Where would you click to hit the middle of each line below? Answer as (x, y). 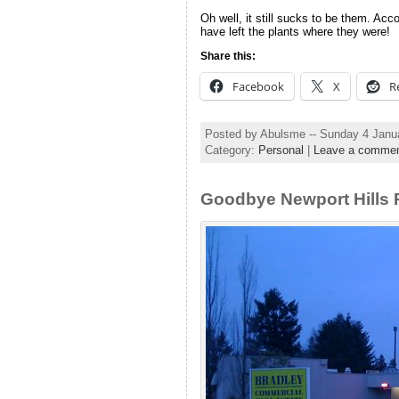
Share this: (228, 56)
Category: (231, 150)
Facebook (258, 86)
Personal (281, 150)
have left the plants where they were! (295, 32)
